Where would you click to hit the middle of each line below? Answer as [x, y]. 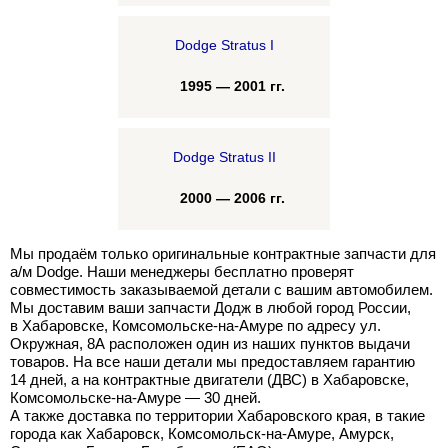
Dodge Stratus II [224, 157]
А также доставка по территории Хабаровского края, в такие [217, 415]
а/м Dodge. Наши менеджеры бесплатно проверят [182, 271]
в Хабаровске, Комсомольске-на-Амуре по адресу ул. [195, 325]
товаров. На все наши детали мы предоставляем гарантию [212, 361]
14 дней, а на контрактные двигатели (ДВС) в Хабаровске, [209, 379]
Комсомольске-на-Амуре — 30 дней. [135, 397]
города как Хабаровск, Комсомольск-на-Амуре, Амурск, [202, 433]
